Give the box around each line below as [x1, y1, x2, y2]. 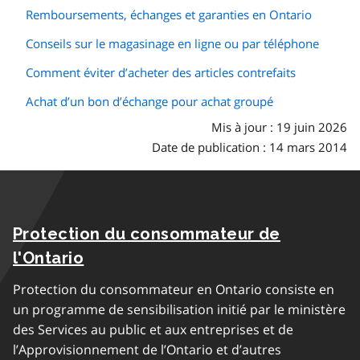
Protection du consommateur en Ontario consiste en [13, 280, 334, 298]
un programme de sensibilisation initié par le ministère [13, 301, 346, 318]
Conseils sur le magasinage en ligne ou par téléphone [26, 35, 319, 51]
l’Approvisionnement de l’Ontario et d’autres [13, 341, 281, 358]
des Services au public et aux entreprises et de [13, 321, 293, 338]
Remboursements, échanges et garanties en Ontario [26, 6, 312, 22]
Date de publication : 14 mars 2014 [152, 138, 347, 155]
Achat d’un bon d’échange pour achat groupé [26, 92, 273, 109]
